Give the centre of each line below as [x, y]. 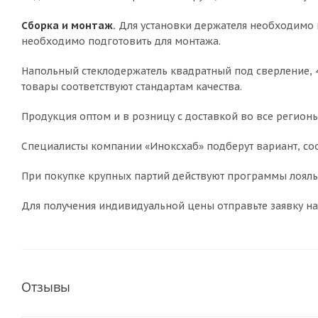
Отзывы [46, 287]
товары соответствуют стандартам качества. [132, 87]
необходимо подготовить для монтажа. [121, 41]
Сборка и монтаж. [68, 26]
